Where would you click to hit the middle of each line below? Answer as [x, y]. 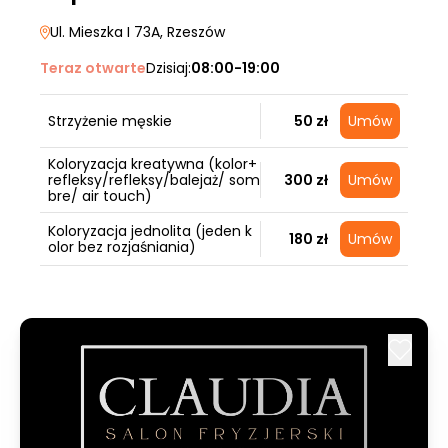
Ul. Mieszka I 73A [105, 32]
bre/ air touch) [100, 196]
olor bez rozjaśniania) [122, 247]
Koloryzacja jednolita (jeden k [150, 231]
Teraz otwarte [93, 68]
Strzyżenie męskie [110, 121]
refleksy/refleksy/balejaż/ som [154, 180]
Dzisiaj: [168, 68]
